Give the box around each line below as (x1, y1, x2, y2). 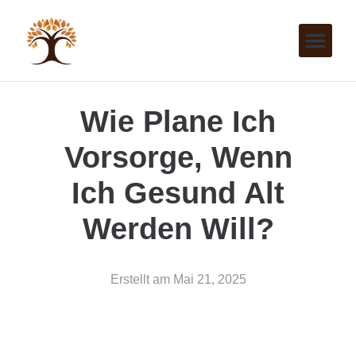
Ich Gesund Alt (72, 176, 284, 210)
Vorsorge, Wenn (64, 140, 292, 174)
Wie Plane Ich (80, 104, 276, 138)
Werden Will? (82, 211, 274, 246)
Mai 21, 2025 (172, 272, 246, 286)
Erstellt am (110, 272, 170, 286)
